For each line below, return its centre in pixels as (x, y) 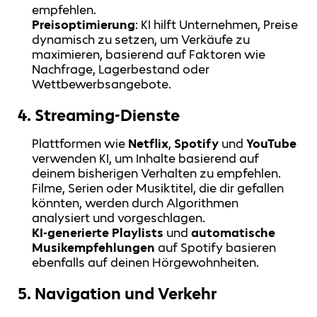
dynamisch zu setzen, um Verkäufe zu (141, 39)
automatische (234, 233)
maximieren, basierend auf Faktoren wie (149, 54)
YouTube (272, 144)
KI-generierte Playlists (98, 233)
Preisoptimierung (84, 24)
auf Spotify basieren (216, 248)
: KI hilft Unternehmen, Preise (217, 24)
